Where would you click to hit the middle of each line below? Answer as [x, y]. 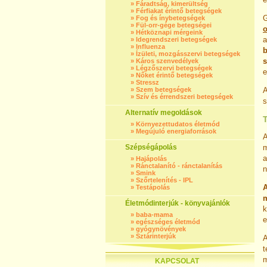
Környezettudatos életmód [178, 124]
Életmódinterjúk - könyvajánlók [178, 203]
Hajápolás [151, 159]
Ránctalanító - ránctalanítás [179, 166]
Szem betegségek [164, 89]
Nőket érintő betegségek [174, 75]
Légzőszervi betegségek [174, 68]
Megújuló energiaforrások [176, 131]
